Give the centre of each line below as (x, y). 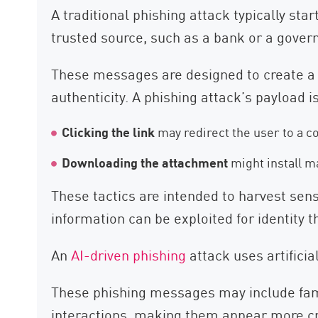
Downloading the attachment (145, 162)
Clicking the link (109, 132)
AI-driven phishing (129, 254)
